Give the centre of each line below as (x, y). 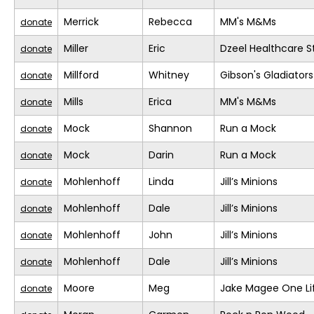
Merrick (81, 22)
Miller (76, 49)
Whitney (169, 75)
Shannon (170, 129)
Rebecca (170, 22)
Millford (81, 75)
